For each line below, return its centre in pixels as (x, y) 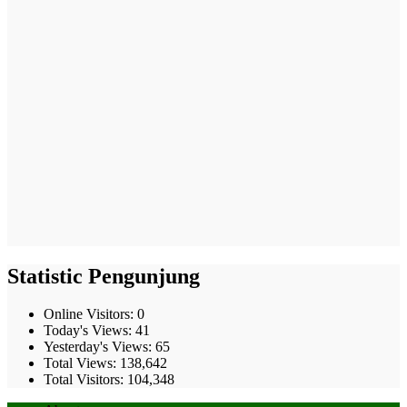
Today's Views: (89, 331)
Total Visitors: (85, 380)
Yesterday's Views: (99, 347)
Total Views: (82, 363)
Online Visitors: (90, 314)
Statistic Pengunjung (104, 276)
